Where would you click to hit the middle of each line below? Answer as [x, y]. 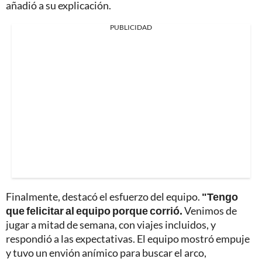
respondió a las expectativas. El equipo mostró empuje [128, 239]
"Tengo [220, 197]
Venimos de [210, 211]
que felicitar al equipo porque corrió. [94, 211]
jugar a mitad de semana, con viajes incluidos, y [111, 225]
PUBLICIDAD [131, 27]
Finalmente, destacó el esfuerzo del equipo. [104, 197]
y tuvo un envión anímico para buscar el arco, [106, 253]
